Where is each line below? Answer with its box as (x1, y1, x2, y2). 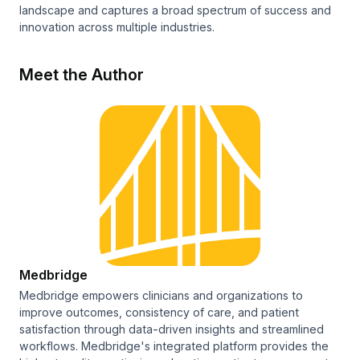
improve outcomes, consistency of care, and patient (19, 305, 299, 320)
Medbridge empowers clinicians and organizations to (19, 288, 303, 303)
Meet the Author (19, 65, 144, 85)
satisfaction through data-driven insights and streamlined (19, 322, 324, 337)
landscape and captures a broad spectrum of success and (19, 3, 331, 18)
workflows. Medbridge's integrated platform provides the (19, 339, 329, 354)
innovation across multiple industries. (19, 20, 215, 35)
